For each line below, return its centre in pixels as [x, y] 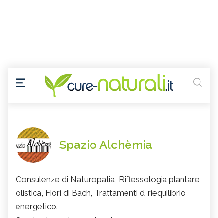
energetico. [37, 207]
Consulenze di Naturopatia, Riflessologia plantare [108, 179]
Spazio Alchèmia [106, 145]
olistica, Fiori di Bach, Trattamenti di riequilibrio [101, 193]
